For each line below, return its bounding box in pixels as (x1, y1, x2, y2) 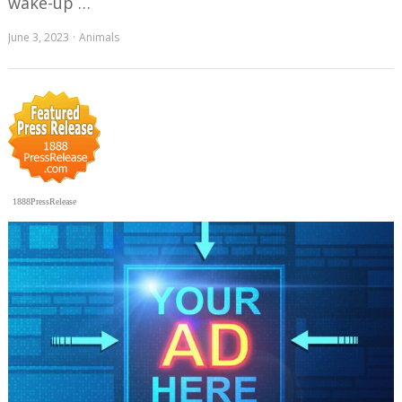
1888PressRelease (13, 197, 77, 207)
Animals (79, 30, 120, 46)
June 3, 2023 (8, 30, 70, 46)
